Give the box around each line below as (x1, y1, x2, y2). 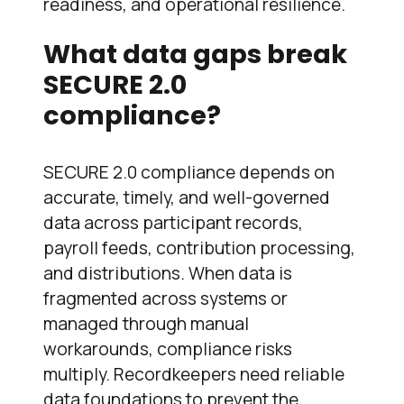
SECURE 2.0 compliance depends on (43, 161, 335, 185)
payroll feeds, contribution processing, (43, 236, 355, 261)
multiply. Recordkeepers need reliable (43, 363, 344, 387)
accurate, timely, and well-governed (43, 186, 330, 210)
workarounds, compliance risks (43, 337, 292, 362)
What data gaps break (43, 36, 347, 73)
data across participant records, (43, 211, 303, 235)
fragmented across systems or (43, 287, 288, 311)
